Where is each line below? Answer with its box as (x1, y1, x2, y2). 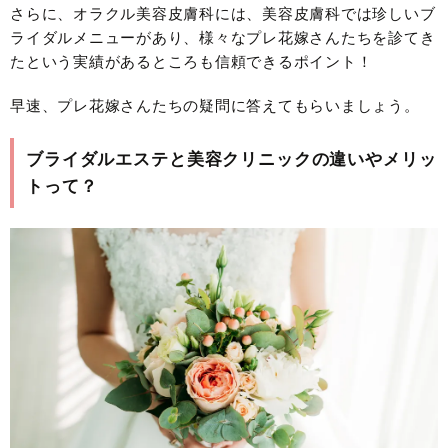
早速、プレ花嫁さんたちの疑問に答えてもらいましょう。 (10, 96, 420, 114)
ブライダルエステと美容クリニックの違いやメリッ (26, 149, 437, 169)
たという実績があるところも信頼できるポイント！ (10, 52, 373, 70)
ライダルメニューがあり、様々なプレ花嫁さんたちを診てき (10, 28, 436, 46)
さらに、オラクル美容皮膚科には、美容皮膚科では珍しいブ (10, 4, 436, 22)
